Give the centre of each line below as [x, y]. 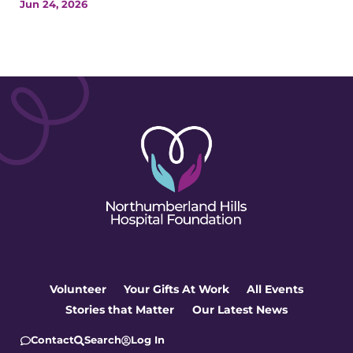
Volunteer [78, 289]
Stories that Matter [120, 309]
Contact [52, 340]
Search [102, 340]
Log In [148, 340]
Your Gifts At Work [176, 289]
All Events [275, 289]
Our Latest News [240, 309]
